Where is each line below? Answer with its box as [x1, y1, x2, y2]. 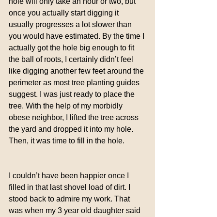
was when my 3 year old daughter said [9, 206, 142, 215]
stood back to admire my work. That [9, 194, 132, 203]
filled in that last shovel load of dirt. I [9, 183, 132, 191]
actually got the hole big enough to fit [9, 43, 136, 52]
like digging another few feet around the [9, 66, 146, 75]
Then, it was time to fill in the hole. [9, 136, 124, 145]
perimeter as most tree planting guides [9, 78, 141, 87]
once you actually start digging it [9, 8, 121, 17]
